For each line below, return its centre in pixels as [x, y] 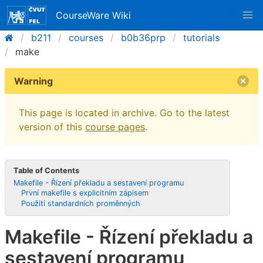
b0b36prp [143, 38]
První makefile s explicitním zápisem [85, 193]
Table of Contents [47, 170]
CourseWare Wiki [94, 15]
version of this [52, 127]
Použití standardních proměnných [81, 204]
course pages [115, 127]
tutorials [201, 38]
